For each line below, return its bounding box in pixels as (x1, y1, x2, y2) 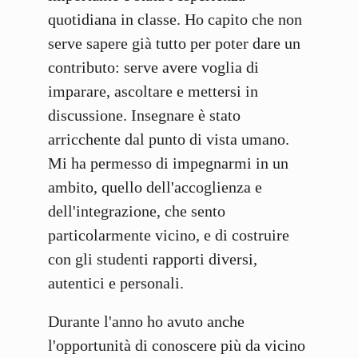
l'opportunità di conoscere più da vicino (48, 336, 305, 355)
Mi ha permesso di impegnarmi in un (48, 154, 288, 173)
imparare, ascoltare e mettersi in (48, 82, 258, 101)
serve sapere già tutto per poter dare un (48, 34, 300, 53)
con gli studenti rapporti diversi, (48, 250, 257, 268)
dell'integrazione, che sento (48, 202, 225, 221)
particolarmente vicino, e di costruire (48, 226, 289, 245)
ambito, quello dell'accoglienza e (48, 178, 262, 197)
